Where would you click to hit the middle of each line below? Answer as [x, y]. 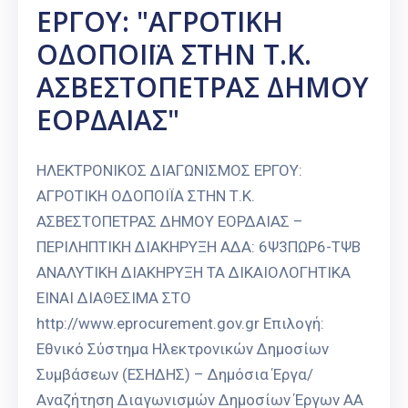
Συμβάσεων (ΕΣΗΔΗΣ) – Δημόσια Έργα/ [175, 375]
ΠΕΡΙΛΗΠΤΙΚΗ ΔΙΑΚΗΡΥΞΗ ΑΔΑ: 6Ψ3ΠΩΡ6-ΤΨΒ [199, 247]
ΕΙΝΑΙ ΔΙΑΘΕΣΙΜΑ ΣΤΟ [114, 298]
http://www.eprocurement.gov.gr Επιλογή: [180, 324]
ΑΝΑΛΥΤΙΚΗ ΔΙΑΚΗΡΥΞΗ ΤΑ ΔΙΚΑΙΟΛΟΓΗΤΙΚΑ [194, 273]
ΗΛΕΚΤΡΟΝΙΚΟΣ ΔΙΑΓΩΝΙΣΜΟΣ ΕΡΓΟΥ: [169, 171]
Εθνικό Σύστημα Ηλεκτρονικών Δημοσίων [183, 349]
